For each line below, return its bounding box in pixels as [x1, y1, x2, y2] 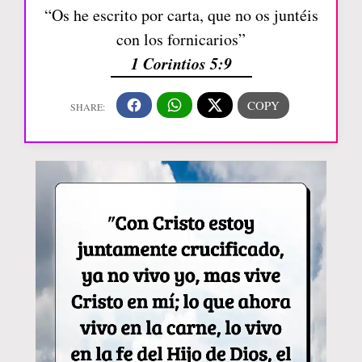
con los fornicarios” [116, 27, 246, 50]
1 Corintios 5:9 [130, 51, 232, 74]
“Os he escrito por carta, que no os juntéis [44, 3, 318, 26]
